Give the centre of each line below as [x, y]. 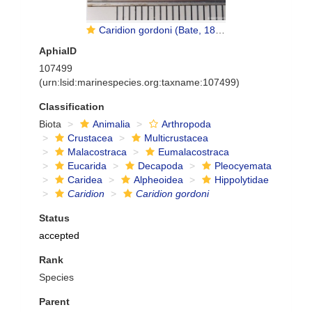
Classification [72, 107]
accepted [59, 235]
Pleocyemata [243, 166]
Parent [54, 302]
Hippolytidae [242, 180]
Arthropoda [186, 124]
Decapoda [161, 166]
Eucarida [87, 166]
